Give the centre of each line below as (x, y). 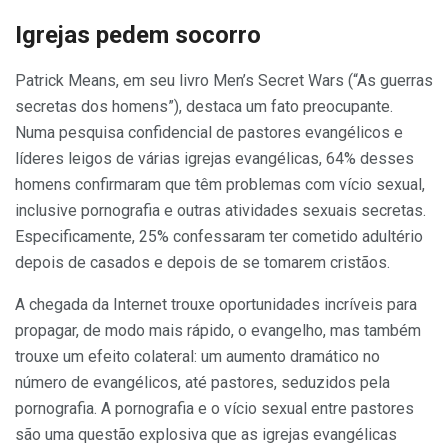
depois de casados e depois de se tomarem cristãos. (202, 263)
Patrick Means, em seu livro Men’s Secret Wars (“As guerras (224, 81)
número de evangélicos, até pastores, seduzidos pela (202, 383)
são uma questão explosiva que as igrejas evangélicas (206, 435)
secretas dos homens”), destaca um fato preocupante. (204, 107)
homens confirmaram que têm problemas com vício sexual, (220, 185)
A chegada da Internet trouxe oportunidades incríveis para (216, 305)
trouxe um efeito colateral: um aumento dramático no (197, 357)
